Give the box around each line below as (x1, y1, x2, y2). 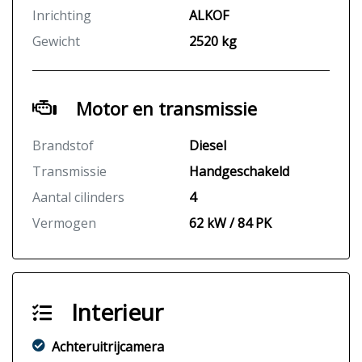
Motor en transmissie (76, 96, 257, 121)
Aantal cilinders (32, 188, 124, 207)
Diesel (189, 137, 226, 155)
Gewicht (32, 32, 80, 51)
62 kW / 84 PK (189, 214, 271, 233)
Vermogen (32, 214, 96, 233)
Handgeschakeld (189, 162, 289, 181)
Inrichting (32, 6, 91, 25)
